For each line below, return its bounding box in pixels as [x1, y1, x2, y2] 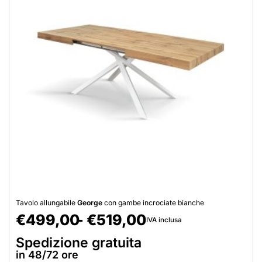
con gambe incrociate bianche [104, 198, 204, 207]
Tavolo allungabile [16, 198, 77, 207]
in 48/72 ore [16, 248, 78, 261]
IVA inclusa [146, 215, 182, 224]
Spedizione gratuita [16, 234, 142, 251]
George [77, 198, 104, 207]
